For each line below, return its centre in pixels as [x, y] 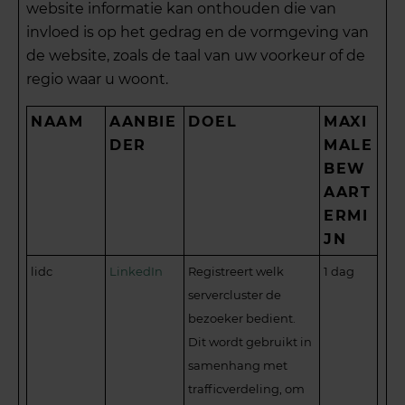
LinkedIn [137, 272]
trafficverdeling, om [247, 389]
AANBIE [143, 122]
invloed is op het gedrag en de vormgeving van [198, 33]
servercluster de [235, 295]
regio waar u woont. [98, 80]
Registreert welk [236, 272]
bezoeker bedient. [242, 319]
